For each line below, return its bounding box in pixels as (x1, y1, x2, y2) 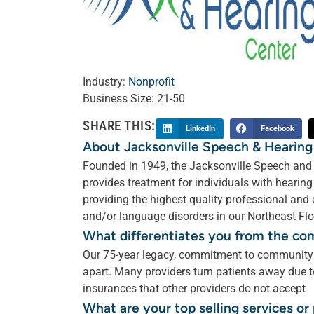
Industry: (83, 74, 128, 88)
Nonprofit (128, 74, 175, 88)
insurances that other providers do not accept (83, 281, 306, 295)
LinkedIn (186, 123, 216, 133)
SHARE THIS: (83, 117, 156, 134)
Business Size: (83, 91, 157, 105)
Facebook (260, 123, 294, 133)
